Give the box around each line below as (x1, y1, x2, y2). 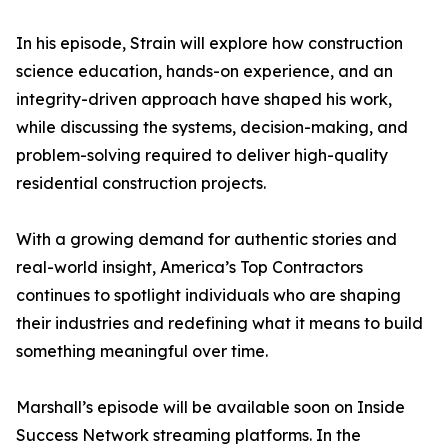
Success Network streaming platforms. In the (16, 425, 361, 445)
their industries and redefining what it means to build (16, 313, 423, 333)
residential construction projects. (16, 173, 266, 193)
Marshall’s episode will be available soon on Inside (16, 397, 405, 417)
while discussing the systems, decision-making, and (16, 117, 408, 137)
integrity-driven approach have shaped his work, (16, 89, 392, 109)
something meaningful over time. (16, 341, 268, 361)
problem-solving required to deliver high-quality (16, 145, 388, 165)
